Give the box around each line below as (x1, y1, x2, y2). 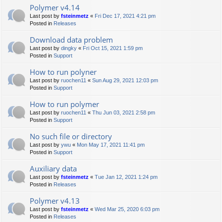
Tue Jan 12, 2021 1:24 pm (95, 174, 158, 180)
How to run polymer (30, 99, 99, 110)
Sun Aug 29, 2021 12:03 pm (92, 77, 158, 84)
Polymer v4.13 (30, 196, 80, 206)
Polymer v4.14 (30, 2, 80, 13)
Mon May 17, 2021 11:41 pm (77, 142, 145, 148)
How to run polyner (30, 67, 97, 77)
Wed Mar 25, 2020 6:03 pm (95, 206, 160, 213)
